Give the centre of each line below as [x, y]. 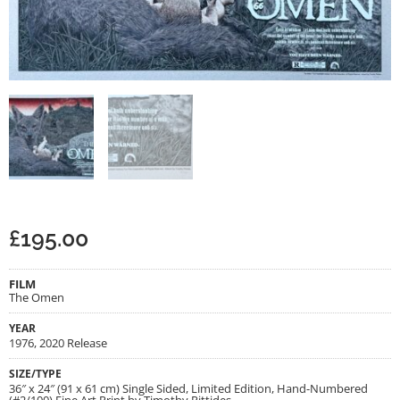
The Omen [37, 297]
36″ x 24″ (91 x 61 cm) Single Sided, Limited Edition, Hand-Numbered [188, 388]
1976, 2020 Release [58, 342]
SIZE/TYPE [35, 373]
